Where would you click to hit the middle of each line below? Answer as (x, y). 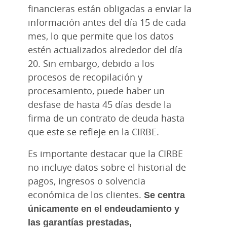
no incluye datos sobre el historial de (107, 167)
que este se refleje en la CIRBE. (95, 131)
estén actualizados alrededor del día (105, 49)
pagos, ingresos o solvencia (87, 181)
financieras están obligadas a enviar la (110, 8)
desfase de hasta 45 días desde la (100, 104)
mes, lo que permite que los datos (101, 36)
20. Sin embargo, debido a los (91, 63)
